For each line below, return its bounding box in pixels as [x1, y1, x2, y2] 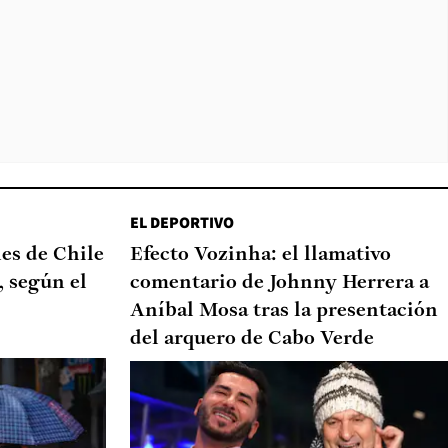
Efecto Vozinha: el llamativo [130, 244, 391, 265]
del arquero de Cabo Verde [130, 328, 374, 349]
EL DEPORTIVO [130, 211, 234, 233]
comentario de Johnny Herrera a [130, 272, 429, 293]
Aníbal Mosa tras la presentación [130, 300, 438, 321]
